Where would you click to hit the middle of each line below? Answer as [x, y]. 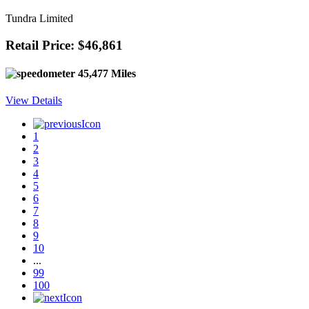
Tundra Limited [39, 19]
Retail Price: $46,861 [64, 45]
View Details [34, 101]
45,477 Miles [106, 74]
